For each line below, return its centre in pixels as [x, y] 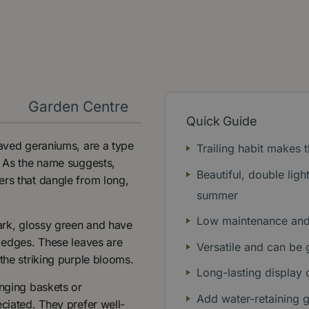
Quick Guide [222, 121]
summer [217, 195]
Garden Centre [78, 106]
